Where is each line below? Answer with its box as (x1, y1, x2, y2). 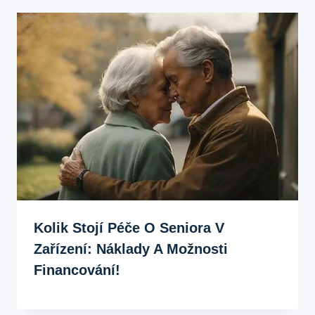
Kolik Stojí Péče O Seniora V (34, 219, 224, 236)
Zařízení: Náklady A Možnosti (34, 240, 228, 257)
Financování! (34, 262, 120, 278)
